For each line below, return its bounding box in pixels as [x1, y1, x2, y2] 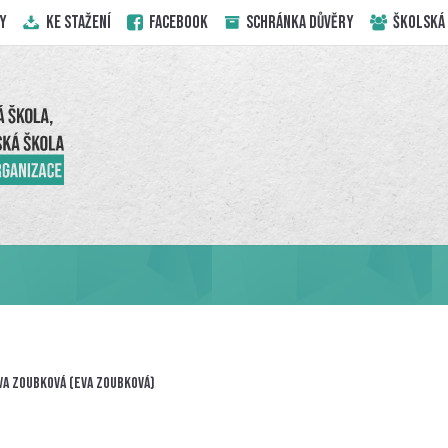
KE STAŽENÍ [42, 11, 111, 33]
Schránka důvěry [243, 11, 355, 33]
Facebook [145, 11, 208, 33]
